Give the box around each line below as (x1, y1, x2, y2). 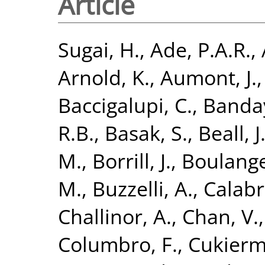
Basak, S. (105, 118, 188, 147)
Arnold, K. (58, 63, 150, 91)
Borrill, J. (92, 146, 171, 174)
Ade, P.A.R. (150, 35, 251, 63)
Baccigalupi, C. (58, 91, 192, 119)
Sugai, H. (58, 35, 140, 63)
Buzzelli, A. (92, 174, 193, 202)
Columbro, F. (58, 230, 177, 258)
